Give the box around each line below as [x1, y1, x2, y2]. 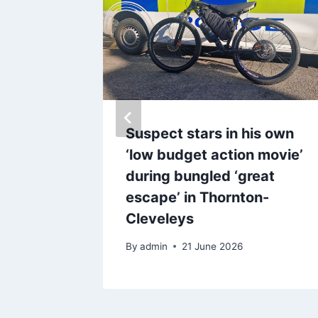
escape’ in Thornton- [126, 189, 269, 207]
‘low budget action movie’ [126, 146, 303, 164]
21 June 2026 [182, 240, 243, 252]
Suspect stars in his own [126, 125, 294, 143]
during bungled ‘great [126, 168, 275, 185]
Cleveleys [126, 210, 194, 228]
